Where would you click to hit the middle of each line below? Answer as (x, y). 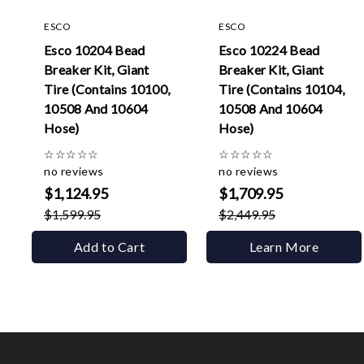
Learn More (284, 247)
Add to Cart (109, 247)
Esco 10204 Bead (95, 50)
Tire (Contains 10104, (282, 89)
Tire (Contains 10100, (107, 89)
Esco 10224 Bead (269, 50)
